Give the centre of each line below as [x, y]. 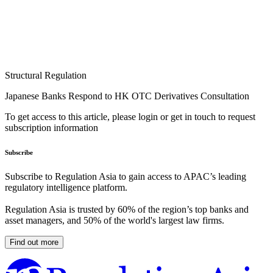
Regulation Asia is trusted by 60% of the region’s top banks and [127, 210]
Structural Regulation [46, 76]
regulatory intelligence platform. [66, 188]
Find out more [34, 243]
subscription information [51, 128]
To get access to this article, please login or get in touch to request [130, 117]
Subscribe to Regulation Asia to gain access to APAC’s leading [126, 177]
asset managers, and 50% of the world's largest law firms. [115, 221]
